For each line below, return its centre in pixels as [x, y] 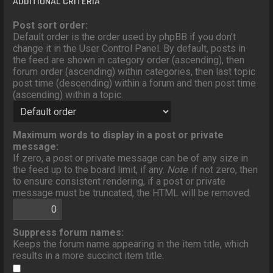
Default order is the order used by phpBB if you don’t [125, 37]
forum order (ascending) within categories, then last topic [134, 72]
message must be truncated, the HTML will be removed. [132, 193]
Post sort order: [51, 26]
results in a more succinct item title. [89, 256]
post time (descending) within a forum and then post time [135, 83]
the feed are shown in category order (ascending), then [129, 60]
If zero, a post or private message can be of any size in [131, 158]
